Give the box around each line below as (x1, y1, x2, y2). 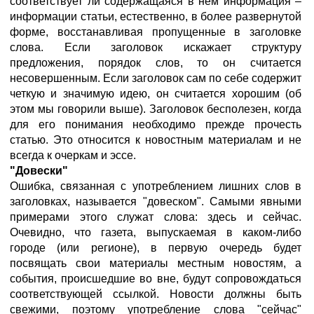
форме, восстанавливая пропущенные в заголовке (10, 26, 301, 38)
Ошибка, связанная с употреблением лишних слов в (10, 180, 301, 192)
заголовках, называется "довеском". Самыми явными (10, 196, 301, 207)
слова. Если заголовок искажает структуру (10, 41, 301, 53)
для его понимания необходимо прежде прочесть (10, 118, 301, 130)
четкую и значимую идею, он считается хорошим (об (10, 88, 301, 100)
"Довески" (10, 165, 68, 177)
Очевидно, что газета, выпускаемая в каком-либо (10, 226, 301, 238)
